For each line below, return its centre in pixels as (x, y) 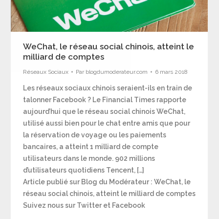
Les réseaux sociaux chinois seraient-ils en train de (108, 88)
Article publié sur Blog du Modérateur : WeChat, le (107, 182)
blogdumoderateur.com (117, 72)
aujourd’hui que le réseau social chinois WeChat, (104, 111)
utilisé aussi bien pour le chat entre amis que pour (107, 123)
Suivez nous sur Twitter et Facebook (84, 205)
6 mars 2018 (172, 72)
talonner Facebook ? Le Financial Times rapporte (105, 99)
